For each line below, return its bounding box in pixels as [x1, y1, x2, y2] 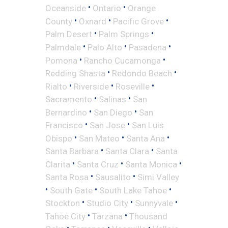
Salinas [99, 94, 126, 104]
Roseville [116, 81, 150, 92]
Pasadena [129, 42, 166, 52]
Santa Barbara [45, 146, 99, 156]
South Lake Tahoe [99, 185, 167, 195]
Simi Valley [137, 172, 179, 182]
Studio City [87, 197, 128, 208]
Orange [128, 3, 156, 13]
